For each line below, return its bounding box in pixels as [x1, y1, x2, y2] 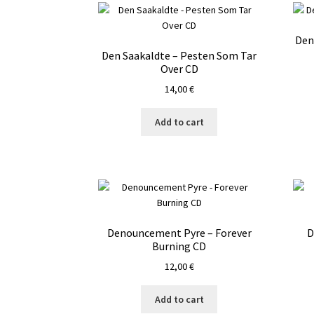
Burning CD [152, 238, 207, 253]
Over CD [160, 61, 198, 76]
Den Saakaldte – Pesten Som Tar [102, 48, 257, 62]
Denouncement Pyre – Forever [107, 225, 252, 240]
